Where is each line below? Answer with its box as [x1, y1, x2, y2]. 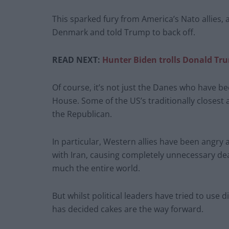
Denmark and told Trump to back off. [52, 27, 195, 38]
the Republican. [52, 108, 112, 120]
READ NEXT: [52, 54, 102, 66]
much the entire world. [52, 163, 140, 174]
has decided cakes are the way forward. [52, 203, 203, 215]
